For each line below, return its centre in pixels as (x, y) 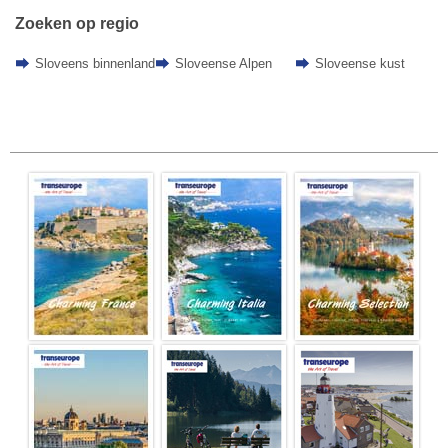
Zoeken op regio (76, 23)
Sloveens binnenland (94, 64)
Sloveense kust (359, 64)
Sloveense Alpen (223, 64)
